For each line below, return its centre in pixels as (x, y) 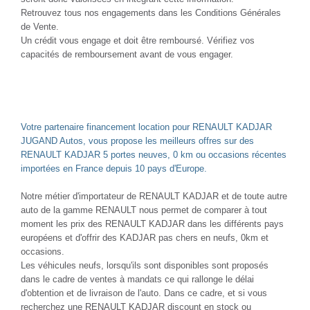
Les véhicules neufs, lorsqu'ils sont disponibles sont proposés (145, 265)
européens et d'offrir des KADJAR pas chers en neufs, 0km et (145, 237)
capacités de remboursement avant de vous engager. (127, 54)
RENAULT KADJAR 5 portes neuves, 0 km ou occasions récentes (154, 154)
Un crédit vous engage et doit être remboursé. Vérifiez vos (138, 40)
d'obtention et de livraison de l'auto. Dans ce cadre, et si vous (144, 293)
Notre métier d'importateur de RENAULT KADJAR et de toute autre (154, 196)
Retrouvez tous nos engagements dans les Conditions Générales (151, 12)
